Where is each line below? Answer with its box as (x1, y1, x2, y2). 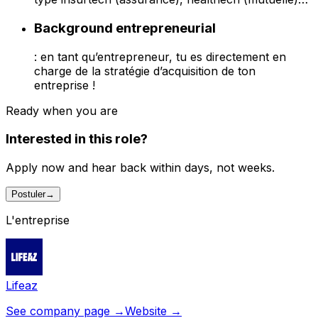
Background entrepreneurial (34, 19, 216, 36)
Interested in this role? (6, 131, 148, 148)
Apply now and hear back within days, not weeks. (6, 160, 275, 175)
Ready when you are (6, 103, 118, 118)
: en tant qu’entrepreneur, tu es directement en (34, 49, 286, 64)
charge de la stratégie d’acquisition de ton (34, 63, 256, 78)
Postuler (11, 188, 45, 199)
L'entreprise (6, 212, 70, 227)
